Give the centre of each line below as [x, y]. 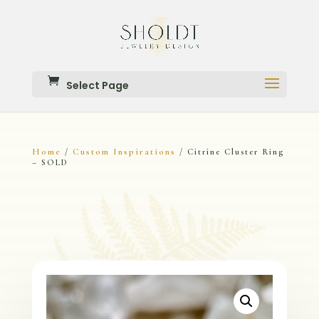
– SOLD [50, 162]
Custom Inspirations [124, 152]
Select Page [97, 85]
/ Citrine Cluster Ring [230, 152]
